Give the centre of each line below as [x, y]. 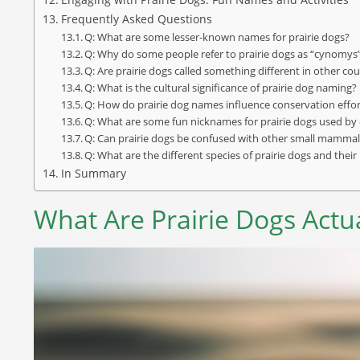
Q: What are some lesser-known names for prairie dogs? [217, 37]
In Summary [93, 173]
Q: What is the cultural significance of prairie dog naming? [221, 87]
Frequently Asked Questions [136, 18]
